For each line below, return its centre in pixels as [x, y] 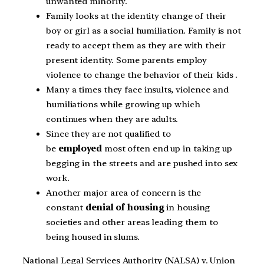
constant [66, 207]
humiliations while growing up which [123, 104]
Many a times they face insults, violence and [137, 89]
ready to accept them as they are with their [136, 45]
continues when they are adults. [112, 119]
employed [80, 148]
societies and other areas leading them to [132, 222]
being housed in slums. [93, 237]
